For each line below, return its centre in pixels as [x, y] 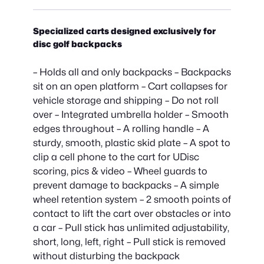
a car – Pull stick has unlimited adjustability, [131, 228]
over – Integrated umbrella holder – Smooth [131, 115]
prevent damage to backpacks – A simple [126, 185]
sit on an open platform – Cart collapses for [130, 86]
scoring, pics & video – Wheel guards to [120, 171]
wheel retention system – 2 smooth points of [132, 199]
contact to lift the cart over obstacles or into [132, 214]
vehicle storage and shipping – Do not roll [126, 100]
